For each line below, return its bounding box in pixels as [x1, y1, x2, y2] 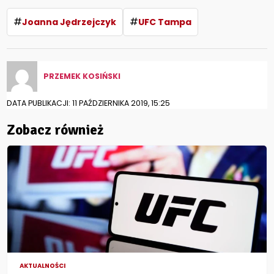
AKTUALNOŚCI [20, 261, 66, 271]
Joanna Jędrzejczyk [22, 16, 117, 29]
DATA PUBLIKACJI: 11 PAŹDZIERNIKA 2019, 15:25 [7, 98, 171, 109]
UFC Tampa [138, 16, 192, 29]
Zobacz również [7, 121, 104, 139]
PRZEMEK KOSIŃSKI [43, 71, 121, 82]
